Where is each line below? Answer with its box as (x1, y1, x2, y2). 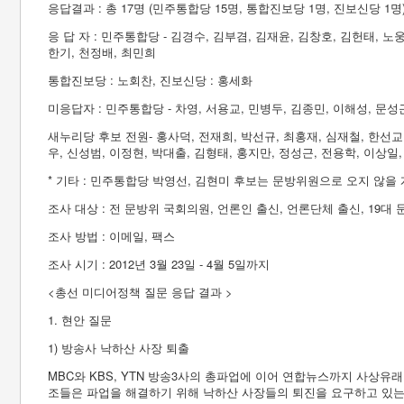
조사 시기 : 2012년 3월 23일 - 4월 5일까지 (48, 255, 270, 272)
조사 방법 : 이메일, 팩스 (48, 227, 175, 244)
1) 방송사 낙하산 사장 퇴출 (48, 339, 189, 356)
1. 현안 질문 (48, 311, 112, 328)
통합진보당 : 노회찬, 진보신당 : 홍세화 (48, 71, 252, 88)
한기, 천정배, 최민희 (48, 43, 156, 60)
